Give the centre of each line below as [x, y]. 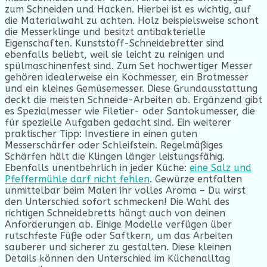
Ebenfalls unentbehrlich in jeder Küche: [97, 167]
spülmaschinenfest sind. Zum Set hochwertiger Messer [129, 66]
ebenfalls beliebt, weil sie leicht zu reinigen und [115, 54]
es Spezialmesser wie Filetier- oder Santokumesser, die [130, 111]
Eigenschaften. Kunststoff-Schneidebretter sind [114, 43]
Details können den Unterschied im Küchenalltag [117, 258]
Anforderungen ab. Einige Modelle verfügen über [118, 224]
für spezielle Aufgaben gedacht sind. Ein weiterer [118, 122]
